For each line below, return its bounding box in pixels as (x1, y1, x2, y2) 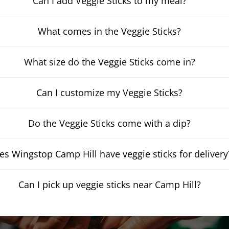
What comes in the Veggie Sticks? (38, 25, 181, 37)
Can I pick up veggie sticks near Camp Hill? (18, 178, 201, 191)
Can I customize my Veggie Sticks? (36, 86, 183, 99)
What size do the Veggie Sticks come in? (24, 56, 195, 68)
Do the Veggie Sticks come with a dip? (28, 117, 191, 129)
